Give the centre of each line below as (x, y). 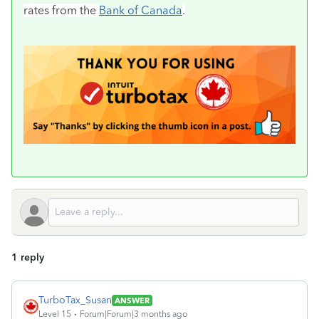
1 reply (28, 258)
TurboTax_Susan (75, 300)
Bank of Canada (141, 10)
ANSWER (132, 300)
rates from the (61, 10)
